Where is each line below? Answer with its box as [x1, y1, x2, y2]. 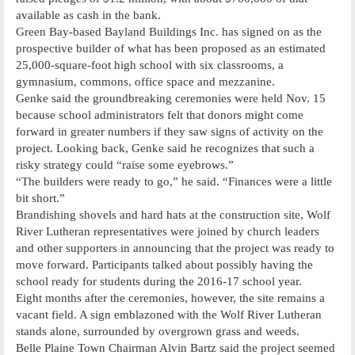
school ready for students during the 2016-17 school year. [16, 274, 302, 288]
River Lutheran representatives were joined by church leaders [16, 224, 319, 238]
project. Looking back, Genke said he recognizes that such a [16, 141, 315, 155]
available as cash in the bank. [16, 8, 161, 21]
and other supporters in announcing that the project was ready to [16, 241, 334, 254]
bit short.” [16, 191, 65, 204]
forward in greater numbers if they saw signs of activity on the [16, 124, 323, 138]
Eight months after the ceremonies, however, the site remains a [16, 291, 325, 304]
